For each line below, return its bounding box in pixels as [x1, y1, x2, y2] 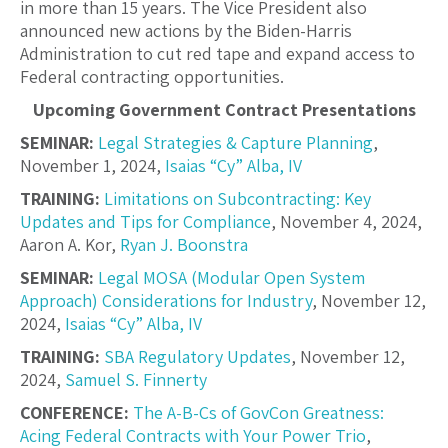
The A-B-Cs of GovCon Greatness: [133, 401, 384, 425]
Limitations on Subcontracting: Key [104, 187, 371, 211]
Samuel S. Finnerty [65, 368, 207, 392]
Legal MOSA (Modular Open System [98, 266, 365, 290]
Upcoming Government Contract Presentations [32, 98, 416, 122]
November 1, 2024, [20, 154, 165, 178]
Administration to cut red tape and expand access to [20, 42, 415, 66]
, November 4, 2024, [271, 210, 422, 234]
